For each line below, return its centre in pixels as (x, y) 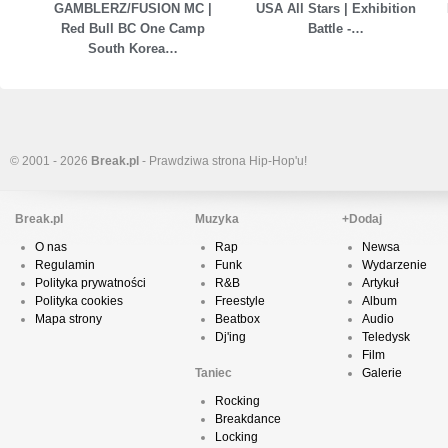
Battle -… (335, 29)
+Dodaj (362, 219)
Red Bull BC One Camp (132, 29)
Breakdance (248, 419)
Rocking (237, 401)
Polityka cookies (79, 301)
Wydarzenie (394, 265)
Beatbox (237, 319)
